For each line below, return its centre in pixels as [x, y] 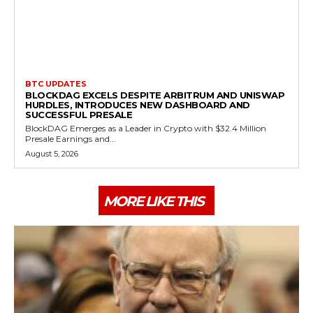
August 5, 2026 [52, 154]
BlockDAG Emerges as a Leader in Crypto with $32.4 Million [146, 129]
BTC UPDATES [56, 84]
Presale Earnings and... [71, 139]
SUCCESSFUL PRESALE [79, 115]
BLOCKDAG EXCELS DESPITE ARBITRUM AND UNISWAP [155, 95]
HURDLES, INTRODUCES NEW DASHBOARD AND [138, 105]
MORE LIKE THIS [153, 202]
